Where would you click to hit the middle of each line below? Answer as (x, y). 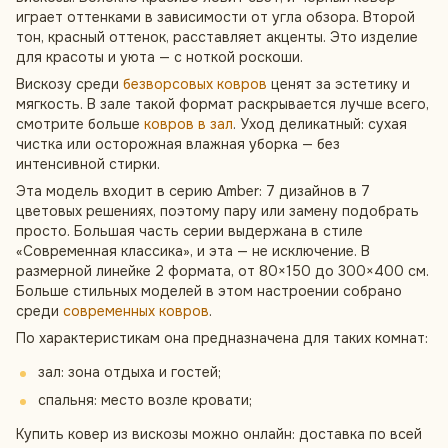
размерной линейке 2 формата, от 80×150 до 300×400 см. (222, 271)
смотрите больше (80, 124)
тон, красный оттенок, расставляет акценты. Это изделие (217, 37)
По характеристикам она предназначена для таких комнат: (222, 338)
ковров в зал (188, 124)
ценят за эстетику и (338, 84)
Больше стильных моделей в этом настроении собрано (209, 291)
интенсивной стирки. (88, 164)
